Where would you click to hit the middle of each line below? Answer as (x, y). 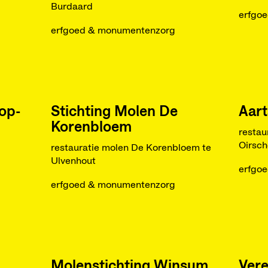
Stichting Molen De (114, 112)
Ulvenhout (73, 161)
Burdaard (71, 7)
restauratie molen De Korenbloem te (131, 148)
